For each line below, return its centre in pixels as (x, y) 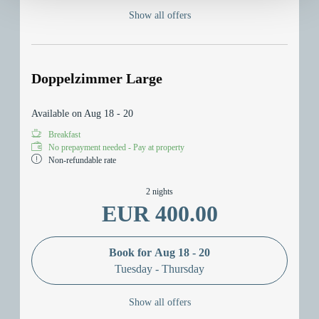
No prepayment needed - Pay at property (116, 148)
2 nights (159, 192)
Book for (132, 252)
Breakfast (64, 135)
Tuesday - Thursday (159, 268)
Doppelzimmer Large (97, 79)
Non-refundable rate (82, 161)
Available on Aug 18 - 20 (82, 114)
